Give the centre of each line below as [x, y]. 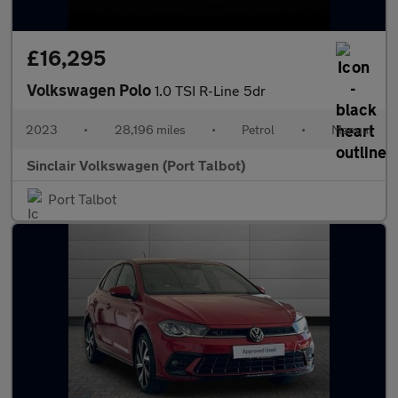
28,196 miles [150, 129]
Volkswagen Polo [91, 90]
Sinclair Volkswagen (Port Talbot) [136, 165]
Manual [351, 129]
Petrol [259, 129]
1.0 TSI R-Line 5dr [210, 90]
